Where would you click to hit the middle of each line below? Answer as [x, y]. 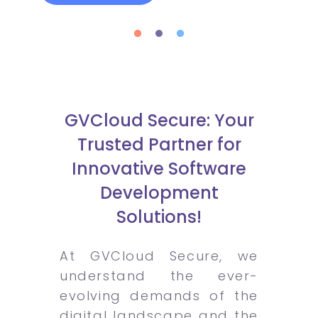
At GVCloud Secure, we [159, 256]
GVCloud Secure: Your [159, 120]
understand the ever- [159, 276]
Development [159, 193]
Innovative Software [159, 169]
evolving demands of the [159, 296]
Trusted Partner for [159, 144]
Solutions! [159, 217]
